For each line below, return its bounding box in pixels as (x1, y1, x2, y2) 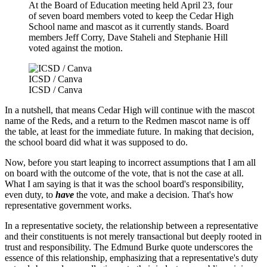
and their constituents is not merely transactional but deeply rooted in (5, 231, 262, 242)
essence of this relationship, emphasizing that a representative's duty (5, 253, 258, 263)
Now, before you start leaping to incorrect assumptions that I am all (5, 157, 256, 168)
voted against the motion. (29, 43, 123, 54)
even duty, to (5, 190, 55, 200)
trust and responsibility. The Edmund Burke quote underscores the (5, 242, 253, 253)
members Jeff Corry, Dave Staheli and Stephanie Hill (29, 32, 228, 43)
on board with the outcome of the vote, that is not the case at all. (5, 168, 244, 179)
